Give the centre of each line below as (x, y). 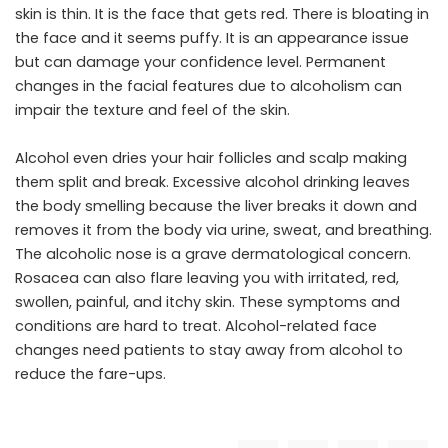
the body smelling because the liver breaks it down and (216, 205)
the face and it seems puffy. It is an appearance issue (212, 37)
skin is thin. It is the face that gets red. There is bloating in (222, 13)
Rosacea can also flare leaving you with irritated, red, (207, 277)
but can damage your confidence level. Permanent (200, 61)
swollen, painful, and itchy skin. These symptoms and (207, 301)
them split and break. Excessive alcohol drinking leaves (212, 181)
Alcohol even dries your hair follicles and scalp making (211, 157)
